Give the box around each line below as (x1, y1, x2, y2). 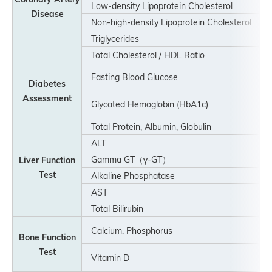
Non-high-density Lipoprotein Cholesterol (83, 16, 260, 27)
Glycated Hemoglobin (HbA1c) (83, 98, 217, 109)
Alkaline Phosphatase (83, 170, 183, 181)
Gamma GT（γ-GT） (83, 154, 171, 165)
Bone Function (18, 231, 76, 242)
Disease (30, 8, 64, 19)
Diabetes (29, 78, 66, 89)
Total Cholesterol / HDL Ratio (83, 49, 205, 60)
